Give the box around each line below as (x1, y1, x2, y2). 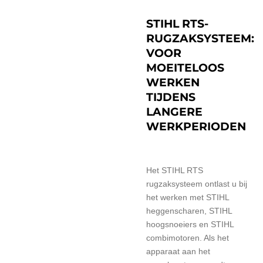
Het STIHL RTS (146, 166, 203, 175)
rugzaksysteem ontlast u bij (146, 179, 247, 188)
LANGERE (146, 105, 203, 119)
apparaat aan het (146, 247, 210, 256)
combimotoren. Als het (146, 233, 229, 242)
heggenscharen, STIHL (146, 206, 232, 215)
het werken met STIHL (146, 193, 229, 202)
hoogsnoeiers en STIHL (146, 220, 234, 229)
